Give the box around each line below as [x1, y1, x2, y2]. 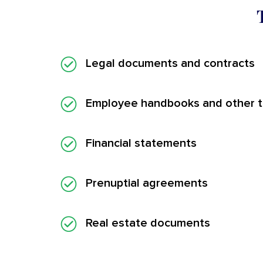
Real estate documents [86, 217, 210, 229]
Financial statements [86, 137, 197, 149]
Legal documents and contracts [86, 57, 255, 69]
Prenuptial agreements [86, 177, 208, 189]
